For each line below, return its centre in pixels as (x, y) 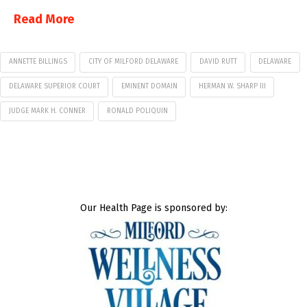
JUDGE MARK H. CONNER (47, 111)
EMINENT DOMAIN (149, 87)
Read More (44, 19)
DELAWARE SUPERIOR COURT (54, 87)
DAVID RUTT (218, 62)
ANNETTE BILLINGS (38, 62)
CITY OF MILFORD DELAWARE (133, 62)
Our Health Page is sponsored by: (153, 208)
